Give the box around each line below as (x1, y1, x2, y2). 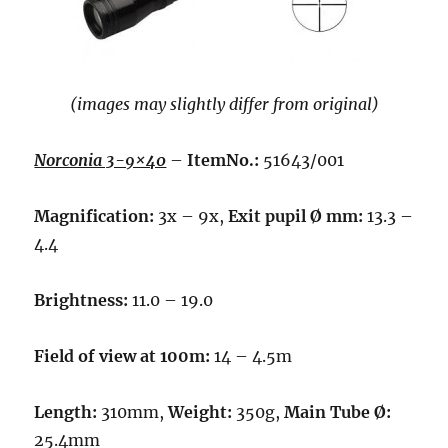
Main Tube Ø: (284, 402, 392, 423)
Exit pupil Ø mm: (228, 206, 364, 227)
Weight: (168, 402, 233, 423)
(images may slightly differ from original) (69, 94, 379, 115)
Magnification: (34, 206, 159, 227)
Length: (34, 402, 102, 423)
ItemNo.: (187, 150, 260, 171)
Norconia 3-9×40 (34, 150, 167, 171)
